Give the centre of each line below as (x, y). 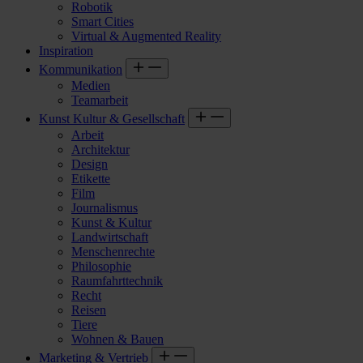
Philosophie (101, 266)
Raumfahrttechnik (117, 280)
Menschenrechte (113, 251)
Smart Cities (102, 21)
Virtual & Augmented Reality (146, 36)
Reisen (89, 310)
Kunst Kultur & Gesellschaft (112, 118)
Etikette (91, 178)
